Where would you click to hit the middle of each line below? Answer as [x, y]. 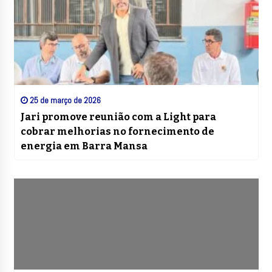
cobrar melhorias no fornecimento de [117, 132]
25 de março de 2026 [64, 100]
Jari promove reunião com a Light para [118, 117]
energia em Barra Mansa [84, 146]
